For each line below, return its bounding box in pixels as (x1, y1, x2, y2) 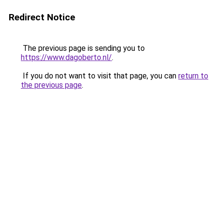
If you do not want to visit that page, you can (21, 71, 178, 80)
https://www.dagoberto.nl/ (21, 53, 112, 62)
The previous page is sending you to (21, 44, 145, 53)
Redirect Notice (9, 12, 75, 23)
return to (178, 71, 208, 80)
